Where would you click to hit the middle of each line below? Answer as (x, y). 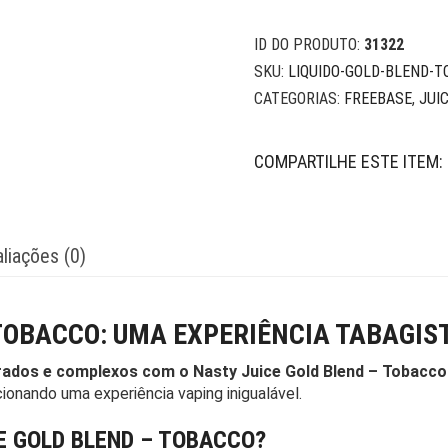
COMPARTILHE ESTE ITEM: (348, 161)
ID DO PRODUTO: (309, 44)
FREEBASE (378, 98)
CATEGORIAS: (299, 98)
